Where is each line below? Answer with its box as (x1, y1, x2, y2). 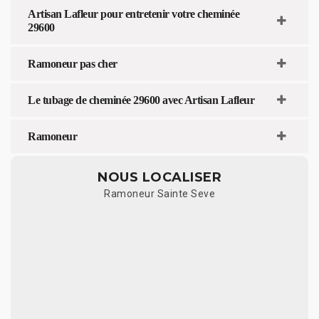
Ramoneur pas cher (28, 57, 117, 70)
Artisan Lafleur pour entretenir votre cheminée (28, 7, 239, 20)
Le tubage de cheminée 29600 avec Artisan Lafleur (28, 93, 254, 106)
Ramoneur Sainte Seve (104, 187, 215, 199)
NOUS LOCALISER (98, 169, 221, 185)
